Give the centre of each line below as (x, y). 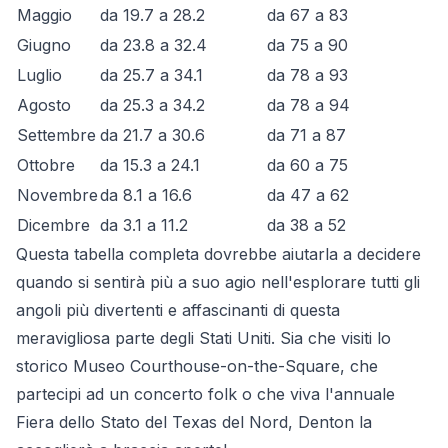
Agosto (44, 104)
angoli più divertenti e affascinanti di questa (178, 309)
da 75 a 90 (307, 44)
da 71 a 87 (306, 134)
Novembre (57, 194)
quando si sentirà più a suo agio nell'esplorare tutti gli (218, 281)
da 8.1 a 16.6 (146, 194)
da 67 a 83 (307, 14)
